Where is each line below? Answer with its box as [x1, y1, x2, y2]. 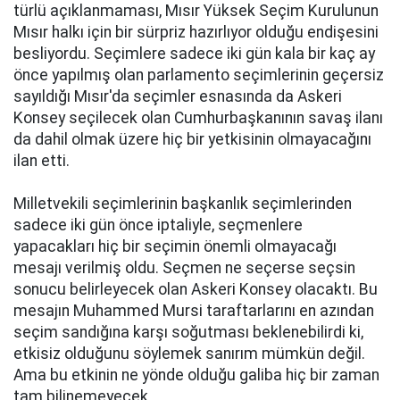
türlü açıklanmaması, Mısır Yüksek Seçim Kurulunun [13, 2, 379, 20]
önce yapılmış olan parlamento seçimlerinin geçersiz [13, 66, 384, 84]
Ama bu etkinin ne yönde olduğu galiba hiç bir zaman [13, 366, 379, 384]
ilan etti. [13, 152, 70, 170]
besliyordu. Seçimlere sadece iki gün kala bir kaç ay [13, 45, 375, 62]
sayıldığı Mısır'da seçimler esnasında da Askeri [13, 87, 342, 105]
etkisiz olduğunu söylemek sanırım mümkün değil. [13, 345, 365, 362]
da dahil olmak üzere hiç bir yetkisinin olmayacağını [13, 130, 371, 148]
